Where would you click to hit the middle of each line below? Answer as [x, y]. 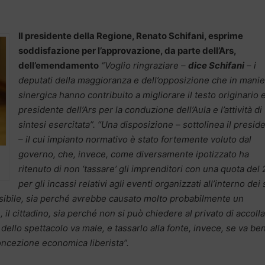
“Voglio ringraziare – [145, 66]
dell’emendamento [59, 66]
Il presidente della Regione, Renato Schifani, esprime [131, 36]
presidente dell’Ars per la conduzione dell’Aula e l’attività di [140, 110]
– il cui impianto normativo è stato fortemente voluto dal [135, 140]
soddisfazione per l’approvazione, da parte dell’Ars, [127, 51]
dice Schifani [216, 66]
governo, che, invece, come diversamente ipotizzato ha [134, 154]
